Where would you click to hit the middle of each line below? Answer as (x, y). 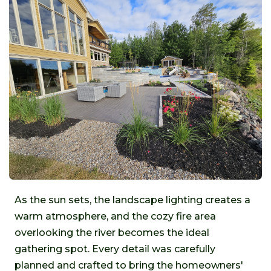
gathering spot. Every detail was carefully (115, 249)
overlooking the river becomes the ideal (112, 232)
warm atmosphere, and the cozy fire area (115, 216)
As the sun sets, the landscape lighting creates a (132, 200)
